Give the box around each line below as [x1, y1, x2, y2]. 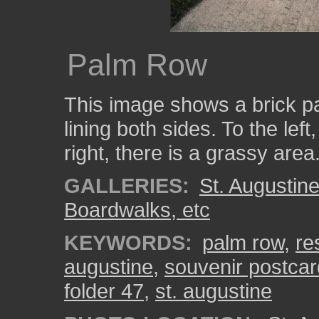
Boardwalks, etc [64, 198, 210, 221]
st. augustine [155, 279, 272, 303]
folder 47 [64, 279, 144, 303]
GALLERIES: [64, 174, 189, 197]
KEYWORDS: [64, 231, 192, 254]
